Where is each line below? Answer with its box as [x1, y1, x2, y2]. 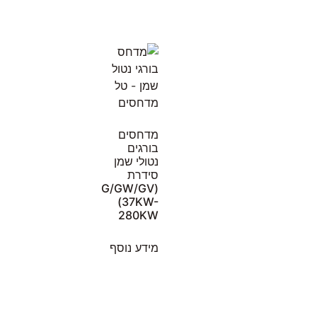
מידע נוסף [110, 241, 158, 255]
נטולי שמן [114, 154, 158, 169]
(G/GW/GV [101, 181, 154, 196]
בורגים [127, 141, 158, 156]
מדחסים [118, 127, 158, 142]
